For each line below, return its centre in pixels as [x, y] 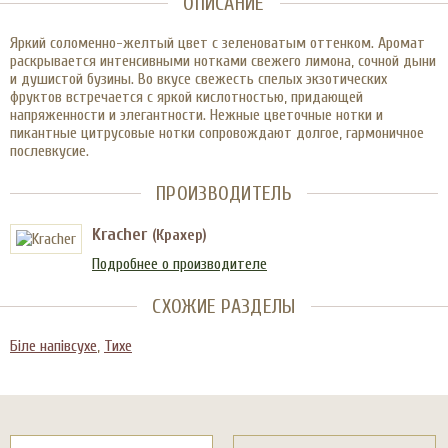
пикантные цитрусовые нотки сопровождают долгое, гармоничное [217, 133]
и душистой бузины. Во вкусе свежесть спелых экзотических [198, 79]
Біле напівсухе [53, 346]
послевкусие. [49, 151]
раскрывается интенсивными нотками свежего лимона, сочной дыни [223, 61]
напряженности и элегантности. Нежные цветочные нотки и [196, 115]
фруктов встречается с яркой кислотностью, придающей [186, 97]
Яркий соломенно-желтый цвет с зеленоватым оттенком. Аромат [217, 43]
